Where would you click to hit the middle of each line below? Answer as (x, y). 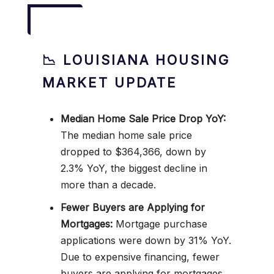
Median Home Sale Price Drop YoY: (143, 119)
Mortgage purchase (160, 224)
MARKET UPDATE (110, 83)
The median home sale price (126, 135)
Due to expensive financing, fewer (140, 257)
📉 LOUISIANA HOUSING (136, 60)
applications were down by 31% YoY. (146, 240)
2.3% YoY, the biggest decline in (134, 168)
